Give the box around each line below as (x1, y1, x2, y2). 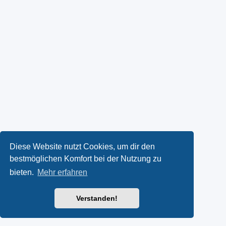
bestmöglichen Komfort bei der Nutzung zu (10, 154, 162, 163)
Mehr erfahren (37, 168, 88, 177)
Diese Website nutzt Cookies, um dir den (10, 142, 155, 151)
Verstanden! (76, 194, 118, 203)
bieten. (10, 168, 36, 177)
